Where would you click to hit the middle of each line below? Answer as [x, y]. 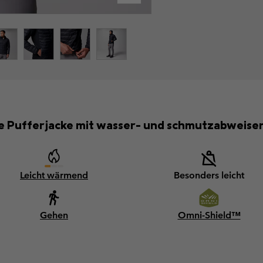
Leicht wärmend [54, 176]
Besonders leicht [209, 176]
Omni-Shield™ [209, 215]
